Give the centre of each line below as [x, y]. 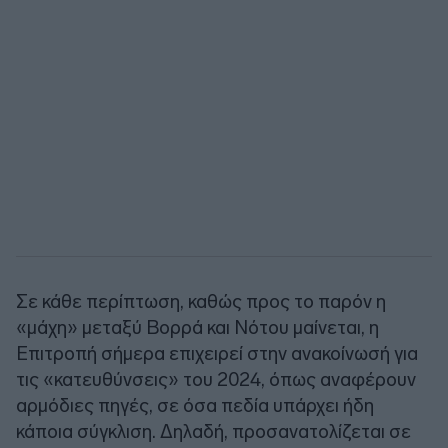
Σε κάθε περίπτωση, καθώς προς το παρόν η [201, 301]
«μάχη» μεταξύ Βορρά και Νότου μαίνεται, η [197, 327]
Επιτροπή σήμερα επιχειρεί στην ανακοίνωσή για [217, 353]
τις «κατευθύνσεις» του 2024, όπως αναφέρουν [216, 379]
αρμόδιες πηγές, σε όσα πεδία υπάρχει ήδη [195, 405]
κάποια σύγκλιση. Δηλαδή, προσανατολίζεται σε [213, 431]
